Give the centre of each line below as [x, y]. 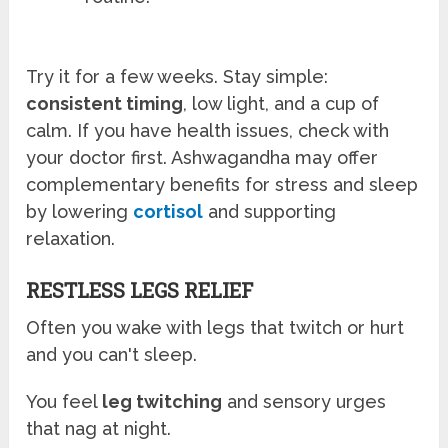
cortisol [168, 212]
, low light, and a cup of [281, 104]
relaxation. [71, 239]
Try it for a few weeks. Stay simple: [177, 77]
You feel [64, 402]
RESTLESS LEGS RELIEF [140, 290]
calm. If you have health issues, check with [208, 131]
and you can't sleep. [112, 355]
